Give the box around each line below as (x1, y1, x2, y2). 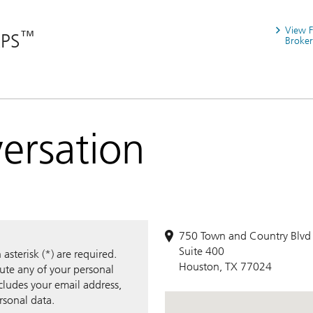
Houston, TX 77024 (179, 259, 272, 273)
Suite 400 (179, 244, 224, 258)
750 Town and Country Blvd (179, 228, 311, 242)
